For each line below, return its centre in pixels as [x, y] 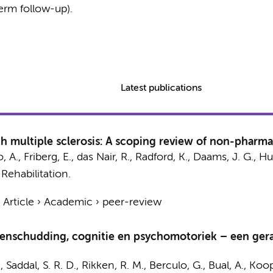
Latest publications [161, 88]
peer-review [132, 202]
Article [18, 202]
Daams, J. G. [223, 157]
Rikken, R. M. [112, 266]
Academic [68, 202]
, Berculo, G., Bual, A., [196, 266]
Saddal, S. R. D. [41, 266]
